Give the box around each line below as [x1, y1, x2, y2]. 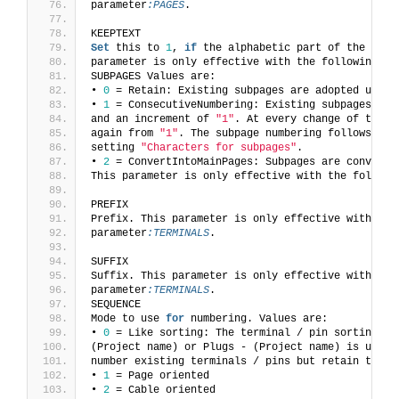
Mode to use [91, 313, 166, 326]
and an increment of [91, 113, 216, 126]
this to [110, 42, 166, 55]
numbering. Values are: [184, 313, 328, 326]
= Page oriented [110, 370, 209, 383]
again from [91, 127, 159, 141]
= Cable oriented [110, 384, 216, 397]
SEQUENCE [91, 298, 147, 312]
